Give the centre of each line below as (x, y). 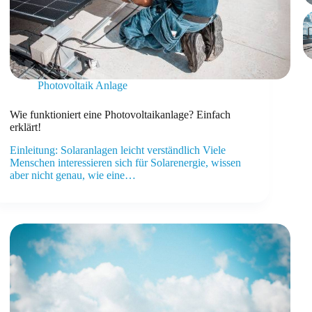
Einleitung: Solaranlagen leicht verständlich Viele (118, 150)
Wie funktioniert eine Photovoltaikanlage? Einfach (120, 115)
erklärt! (26, 127)
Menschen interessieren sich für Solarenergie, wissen (126, 163)
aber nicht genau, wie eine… (73, 175)
